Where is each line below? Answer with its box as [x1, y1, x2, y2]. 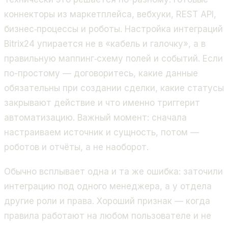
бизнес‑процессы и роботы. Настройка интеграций [4, 23, 223, 34]
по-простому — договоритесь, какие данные [4, 68, 198, 78]
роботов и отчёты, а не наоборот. [4, 141, 149, 152]
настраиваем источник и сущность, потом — [4, 127, 199, 137]
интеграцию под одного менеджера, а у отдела [4, 181, 212, 192]
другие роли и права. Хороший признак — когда [4, 196, 210, 207]
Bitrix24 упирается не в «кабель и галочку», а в [4, 38, 206, 49]
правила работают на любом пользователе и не [4, 211, 211, 221]
